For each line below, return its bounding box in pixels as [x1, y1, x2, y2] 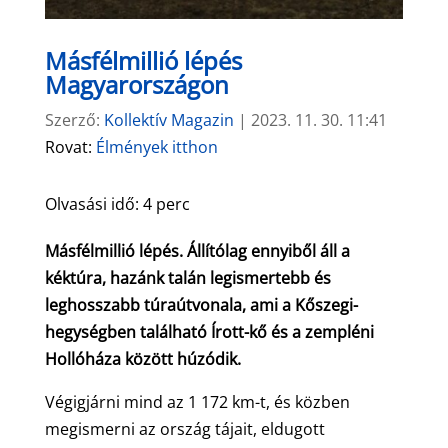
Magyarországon [44, 67, 229, 101]
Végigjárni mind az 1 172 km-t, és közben [44, 390, 350, 413]
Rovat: [44, 135, 96, 158]
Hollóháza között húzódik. [44, 347, 241, 370]
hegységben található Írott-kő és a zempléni [44, 320, 374, 343]
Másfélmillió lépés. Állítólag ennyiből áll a [44, 239, 350, 262]
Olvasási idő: [44, 192, 143, 215]
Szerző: [44, 108, 104, 131]
